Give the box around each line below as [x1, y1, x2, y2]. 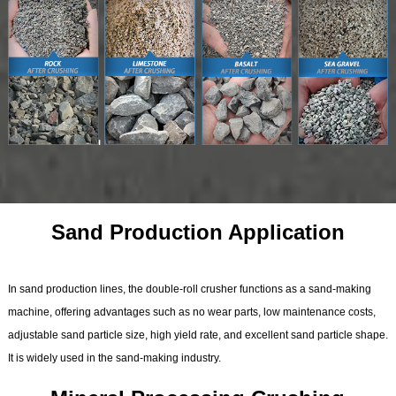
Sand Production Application [50, 220, 345, 245]
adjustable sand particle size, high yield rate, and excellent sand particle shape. [7, 329, 388, 342]
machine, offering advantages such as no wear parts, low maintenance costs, [7, 306, 376, 319]
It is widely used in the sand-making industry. [7, 352, 221, 365]
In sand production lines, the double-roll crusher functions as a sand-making [7, 283, 371, 296]
